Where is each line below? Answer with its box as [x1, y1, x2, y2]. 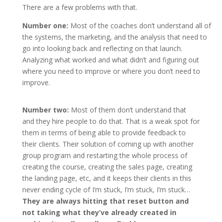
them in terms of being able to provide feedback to [22, 128, 186, 137]
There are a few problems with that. [22, 2, 137, 12]
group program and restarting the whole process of [22, 151, 187, 160]
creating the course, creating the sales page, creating [22, 162, 192, 171]
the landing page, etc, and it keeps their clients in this [22, 173, 191, 183]
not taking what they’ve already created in [22, 208, 176, 217]
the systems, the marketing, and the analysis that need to [22, 32, 207, 42]
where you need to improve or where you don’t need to [22, 66, 200, 76]
